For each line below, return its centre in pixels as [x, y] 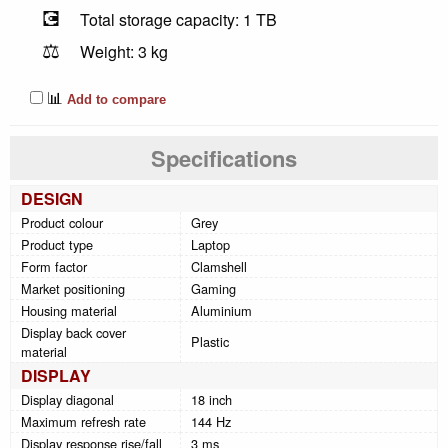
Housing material [69, 310]
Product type [57, 244]
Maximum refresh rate [83, 421]
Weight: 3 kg [124, 51]
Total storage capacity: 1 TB [178, 19]
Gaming [213, 288]
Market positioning [73, 288]
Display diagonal [67, 399]
